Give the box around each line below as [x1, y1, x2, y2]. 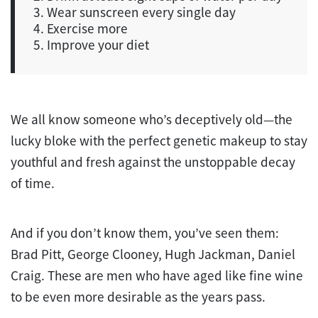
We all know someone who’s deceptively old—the [11, 111, 292, 128]
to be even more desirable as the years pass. [11, 288, 265, 306]
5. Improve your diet [33, 36, 149, 54]
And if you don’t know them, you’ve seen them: [11, 224, 279, 242]
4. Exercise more [33, 20, 128, 38]
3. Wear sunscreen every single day [33, 4, 236, 21]
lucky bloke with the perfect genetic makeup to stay [11, 132, 307, 150]
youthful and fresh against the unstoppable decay [11, 153, 295, 171]
